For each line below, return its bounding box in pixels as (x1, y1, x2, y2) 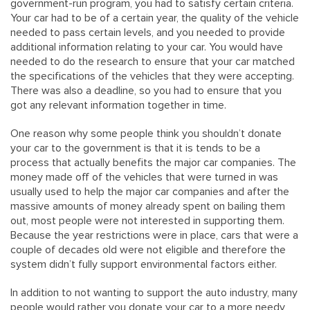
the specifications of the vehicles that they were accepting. (10, 69, 294, 83)
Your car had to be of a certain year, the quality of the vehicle (10, 11, 299, 25)
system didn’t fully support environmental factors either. (10, 257, 277, 271)
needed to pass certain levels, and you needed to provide (10, 26, 285, 39)
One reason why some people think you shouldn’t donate (10, 127, 282, 140)
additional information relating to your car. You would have (10, 40, 283, 54)
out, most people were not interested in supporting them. (10, 214, 284, 228)
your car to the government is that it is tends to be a (10, 141, 260, 155)
